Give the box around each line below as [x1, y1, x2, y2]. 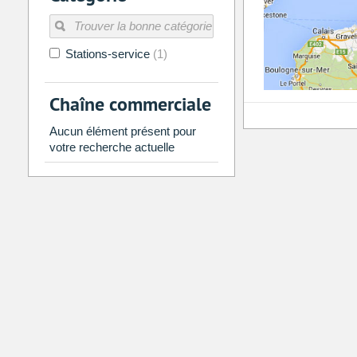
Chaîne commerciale [49, 92, 211, 117]
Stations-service [61, 47, 153, 61]
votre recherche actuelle [49, 140, 175, 155]
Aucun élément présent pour [49, 124, 196, 139]
